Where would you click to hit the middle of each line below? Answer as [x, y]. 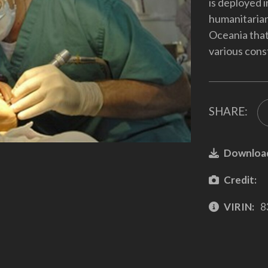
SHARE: [228, 111]
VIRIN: [239, 206]
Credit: [240, 179]
